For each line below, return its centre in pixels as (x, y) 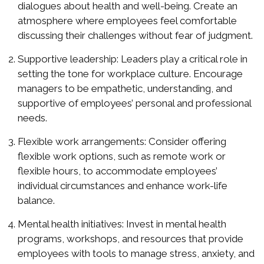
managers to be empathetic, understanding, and (125, 88)
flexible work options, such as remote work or (122, 156)
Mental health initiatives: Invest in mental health (122, 224)
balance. (36, 200)
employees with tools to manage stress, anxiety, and (136, 253)
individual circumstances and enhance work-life (123, 186)
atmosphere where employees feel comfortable (127, 21)
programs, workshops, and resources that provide (131, 239)
